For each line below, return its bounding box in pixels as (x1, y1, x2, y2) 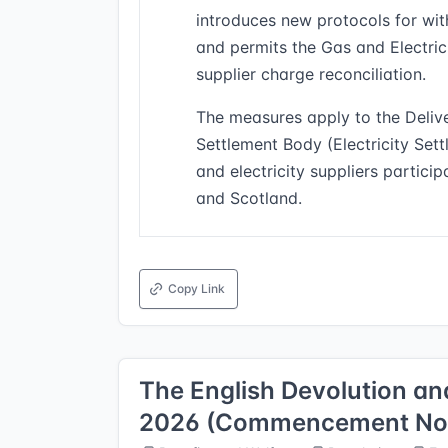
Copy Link (168, 281, 225, 296)
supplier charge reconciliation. (196, 64, 426, 84)
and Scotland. (196, 188, 302, 208)
